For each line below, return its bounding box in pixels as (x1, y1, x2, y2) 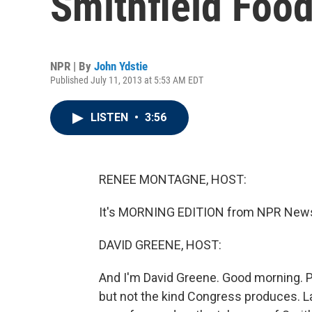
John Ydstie (94, 59, 148, 73)
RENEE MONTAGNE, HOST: (99, 172, 247, 187)
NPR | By (50, 59, 94, 73)
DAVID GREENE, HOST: (99, 237, 221, 252)
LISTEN (91, 111, 131, 124)
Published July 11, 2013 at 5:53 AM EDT (50, 75, 203, 86)
